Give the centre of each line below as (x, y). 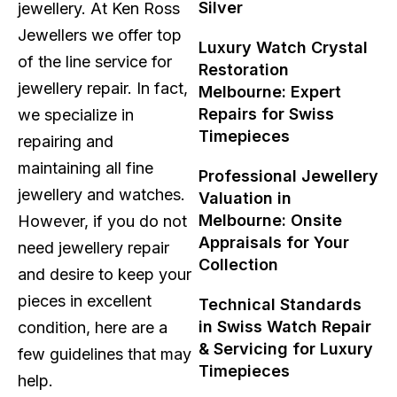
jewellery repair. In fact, (103, 89)
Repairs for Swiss (266, 114)
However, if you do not (102, 222)
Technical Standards (280, 304)
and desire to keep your (105, 275)
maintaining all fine (86, 168)
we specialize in (76, 115)
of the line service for (95, 62)
